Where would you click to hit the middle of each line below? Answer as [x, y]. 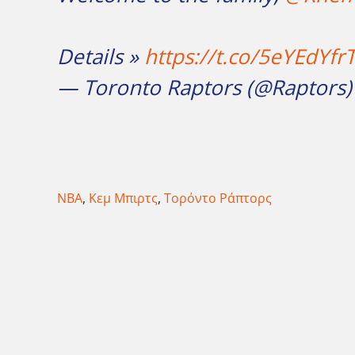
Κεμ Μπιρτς [123, 198]
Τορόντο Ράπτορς [218, 198]
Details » [101, 56]
